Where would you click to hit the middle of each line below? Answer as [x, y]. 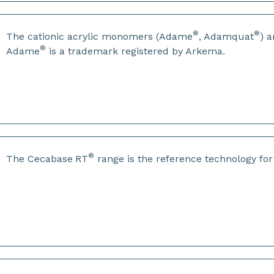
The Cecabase [40, 159]
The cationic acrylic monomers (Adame [100, 36]
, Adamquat [227, 36]
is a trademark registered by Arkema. [136, 51]
